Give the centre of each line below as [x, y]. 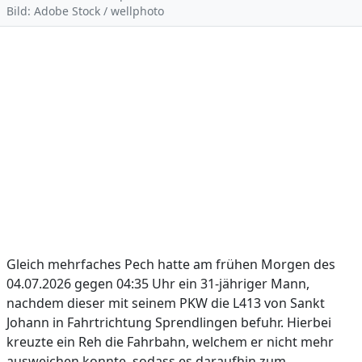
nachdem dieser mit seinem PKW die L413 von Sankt [166, 303]
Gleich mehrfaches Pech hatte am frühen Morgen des [171, 264]
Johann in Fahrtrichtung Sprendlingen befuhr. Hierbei [169, 322]
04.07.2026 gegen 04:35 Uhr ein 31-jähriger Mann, [158, 284]
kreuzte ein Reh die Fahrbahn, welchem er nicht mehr [170, 342]
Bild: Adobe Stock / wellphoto [85, 11]
